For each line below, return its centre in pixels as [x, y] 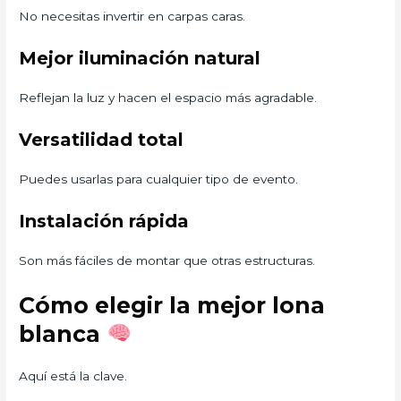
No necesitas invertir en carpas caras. [132, 17]
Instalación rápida [104, 221]
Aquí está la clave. [73, 375]
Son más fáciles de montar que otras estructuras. [167, 260]
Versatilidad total [102, 139]
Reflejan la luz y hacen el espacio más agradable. [168, 98]
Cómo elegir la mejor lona [172, 305]
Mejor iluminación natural [140, 59]
